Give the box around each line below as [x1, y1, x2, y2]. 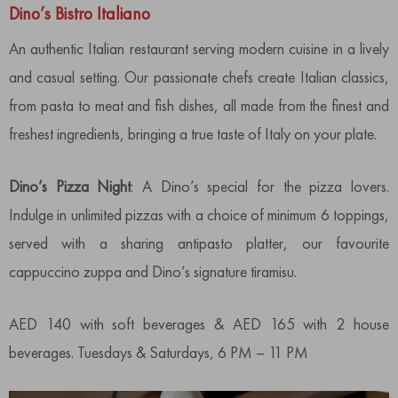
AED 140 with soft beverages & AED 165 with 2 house [9, 314, 389, 335]
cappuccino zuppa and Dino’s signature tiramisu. [9, 261, 297, 283]
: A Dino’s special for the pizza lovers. [131, 176, 390, 197]
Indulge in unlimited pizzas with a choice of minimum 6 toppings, [9, 204, 389, 226]
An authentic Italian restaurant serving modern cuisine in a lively [9, 38, 389, 60]
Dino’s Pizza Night [9, 176, 131, 197]
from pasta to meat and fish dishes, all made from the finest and [9, 95, 389, 116]
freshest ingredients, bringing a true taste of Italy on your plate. [9, 123, 377, 145]
